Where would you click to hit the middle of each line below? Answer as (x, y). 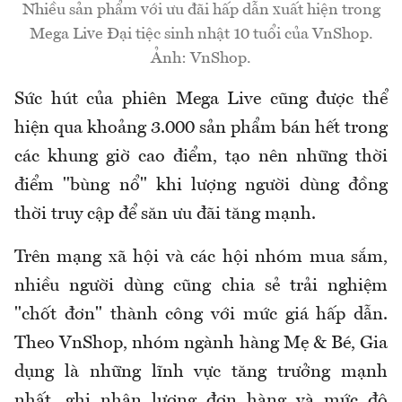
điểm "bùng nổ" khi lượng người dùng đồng (201, 186)
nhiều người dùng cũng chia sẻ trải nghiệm (201, 287)
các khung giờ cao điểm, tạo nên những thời (201, 157)
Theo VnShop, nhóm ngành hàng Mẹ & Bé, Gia (201, 344)
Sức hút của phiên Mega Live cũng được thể (201, 100)
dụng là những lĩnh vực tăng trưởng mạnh (201, 373)
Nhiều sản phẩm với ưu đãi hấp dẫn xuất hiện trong (201, 10)
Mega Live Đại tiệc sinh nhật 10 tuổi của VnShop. (201, 35)
